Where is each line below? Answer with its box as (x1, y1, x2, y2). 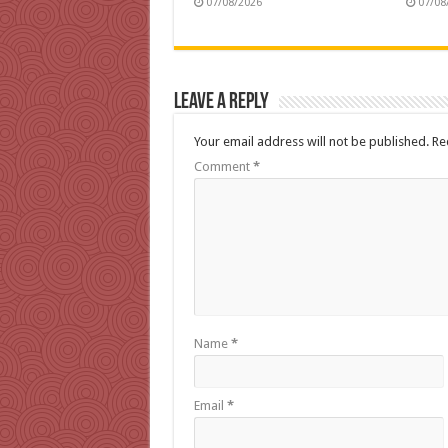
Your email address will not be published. (193, 134, 429, 150)
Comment (193, 159, 253, 175)
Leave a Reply (173, 91, 269, 115)
